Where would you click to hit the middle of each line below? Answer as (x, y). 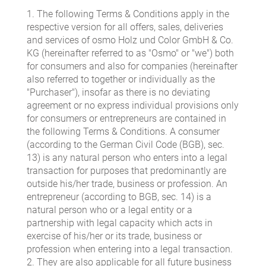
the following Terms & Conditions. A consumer (123, 132)
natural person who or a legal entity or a (110, 210)
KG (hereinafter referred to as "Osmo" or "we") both (130, 53)
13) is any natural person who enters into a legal (127, 158)
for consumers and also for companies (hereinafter (132, 66)
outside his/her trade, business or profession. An (127, 184)
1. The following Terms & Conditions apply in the (128, 14)
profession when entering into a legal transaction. (130, 249)
